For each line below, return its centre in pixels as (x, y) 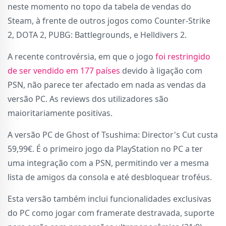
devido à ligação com (161, 71)
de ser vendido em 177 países (64, 71)
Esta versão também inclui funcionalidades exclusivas (109, 199)
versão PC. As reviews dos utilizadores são (88, 99)
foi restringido (183, 57)
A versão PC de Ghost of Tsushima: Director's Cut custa (113, 135)
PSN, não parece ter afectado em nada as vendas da (107, 85)
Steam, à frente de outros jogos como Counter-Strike (109, 21)
